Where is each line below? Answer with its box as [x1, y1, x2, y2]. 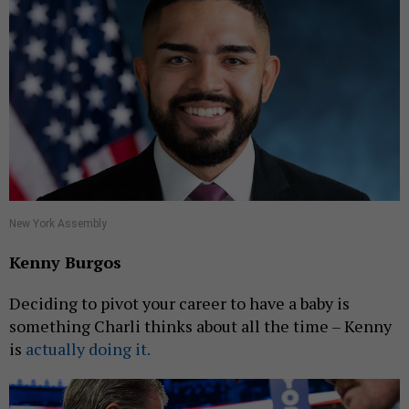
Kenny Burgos [9, 251, 121, 274]
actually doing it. [26, 338, 151, 361]
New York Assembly [9, 217, 107, 231]
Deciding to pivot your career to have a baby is [9, 292, 350, 315]
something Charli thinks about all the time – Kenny [9, 315, 392, 338]
